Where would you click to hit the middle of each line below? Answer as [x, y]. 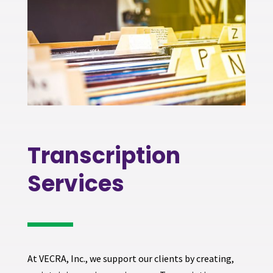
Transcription [104, 155]
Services [76, 183]
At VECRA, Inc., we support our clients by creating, [130, 258]
